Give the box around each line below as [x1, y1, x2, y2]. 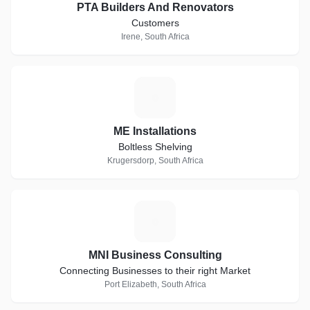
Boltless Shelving [118, 141, 192, 152]
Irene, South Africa [120, 32, 190, 42]
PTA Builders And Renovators [76, 1, 234, 13]
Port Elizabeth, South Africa [104, 280, 206, 289]
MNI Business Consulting [88, 249, 222, 261]
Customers [131, 17, 179, 28]
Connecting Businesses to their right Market [60, 265, 250, 276]
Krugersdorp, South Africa [107, 156, 203, 165]
